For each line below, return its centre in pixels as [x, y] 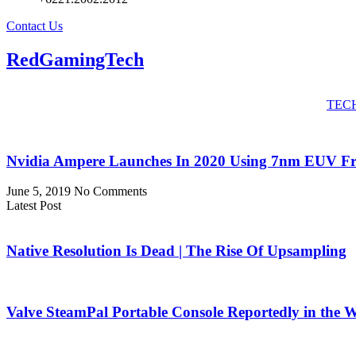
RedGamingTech [75, 59]
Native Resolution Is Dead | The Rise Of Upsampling [176, 250]
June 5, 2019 [40, 192]
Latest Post [34, 206]
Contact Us [35, 26]
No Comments [110, 192]
